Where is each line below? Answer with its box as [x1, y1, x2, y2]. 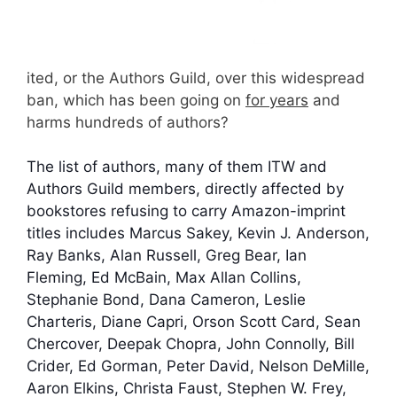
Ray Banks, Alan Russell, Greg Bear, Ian [27, 246, 307, 264]
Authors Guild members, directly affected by [27, 180, 344, 198]
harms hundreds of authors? [27, 113, 229, 131]
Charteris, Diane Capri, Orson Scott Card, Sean [27, 313, 361, 331]
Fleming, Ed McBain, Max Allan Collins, [27, 269, 301, 286]
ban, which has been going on [27, 90, 245, 109]
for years [245, 90, 308, 109]
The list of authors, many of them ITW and [27, 158, 327, 175]
